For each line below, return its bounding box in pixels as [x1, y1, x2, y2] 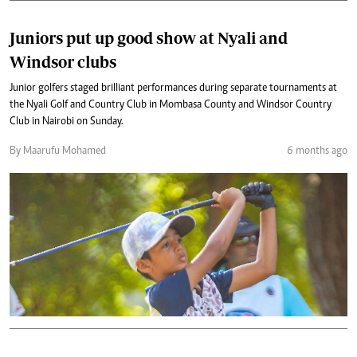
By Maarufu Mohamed [10, 145, 106, 157]
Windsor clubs [10, 52, 116, 71]
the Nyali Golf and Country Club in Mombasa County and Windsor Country [10, 99, 331, 111]
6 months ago [287, 145, 347, 157]
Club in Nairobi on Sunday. [10, 116, 124, 127]
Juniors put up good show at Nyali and [10, 28, 288, 47]
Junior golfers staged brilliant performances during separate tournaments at [10, 82, 337, 94]
